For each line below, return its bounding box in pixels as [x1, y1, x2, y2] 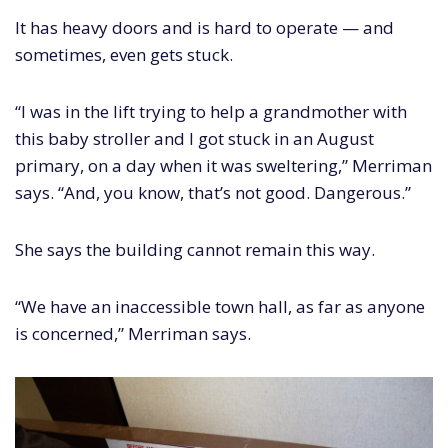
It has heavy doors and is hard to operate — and [15, 15, 394, 39]
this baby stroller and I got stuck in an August [15, 126, 374, 150]
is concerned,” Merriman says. [15, 321, 251, 345]
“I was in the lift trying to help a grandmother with [15, 99, 407, 123]
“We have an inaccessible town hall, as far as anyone [15, 294, 425, 318]
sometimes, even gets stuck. [15, 42, 233, 66]
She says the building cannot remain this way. [15, 237, 375, 261]
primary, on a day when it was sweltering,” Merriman [15, 153, 432, 177]
